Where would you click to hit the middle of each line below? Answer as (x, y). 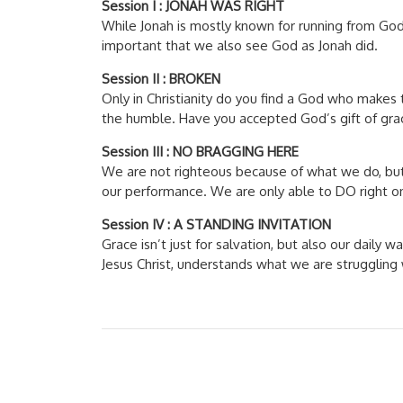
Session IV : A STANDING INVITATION (217, 224)
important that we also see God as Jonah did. (240, 45)
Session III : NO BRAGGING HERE (201, 151)
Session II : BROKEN (161, 78)
